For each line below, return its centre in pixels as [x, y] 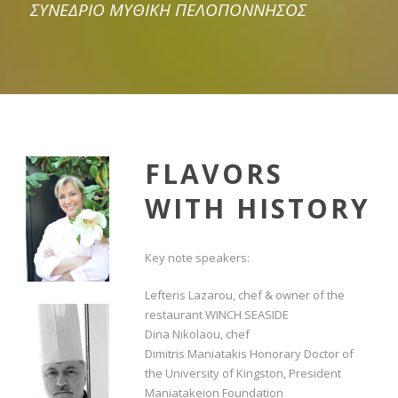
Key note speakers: [197, 258]
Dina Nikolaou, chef [197, 334]
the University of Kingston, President [243, 373]
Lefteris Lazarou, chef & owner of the [244, 295]
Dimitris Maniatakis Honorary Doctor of [249, 354]
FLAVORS [214, 174]
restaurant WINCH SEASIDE [216, 314]
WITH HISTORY [257, 208]
